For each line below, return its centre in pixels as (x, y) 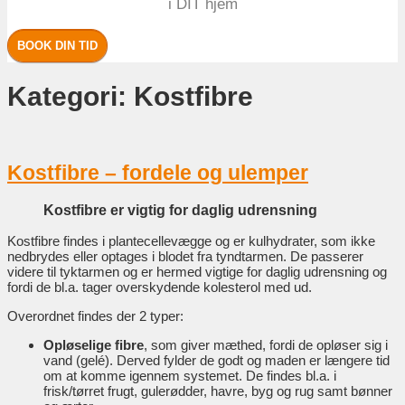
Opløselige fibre (94, 344)
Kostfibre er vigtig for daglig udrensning (180, 210)
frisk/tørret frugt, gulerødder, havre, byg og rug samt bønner (218, 391)
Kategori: (71, 96)
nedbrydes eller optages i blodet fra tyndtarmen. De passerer (185, 256)
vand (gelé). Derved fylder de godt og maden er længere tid (217, 360)
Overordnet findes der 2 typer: (95, 316)
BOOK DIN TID (57, 46)
